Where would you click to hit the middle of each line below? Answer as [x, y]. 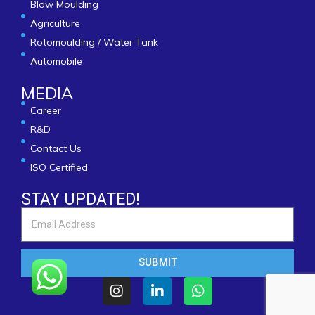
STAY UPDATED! [81, 199]
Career [45, 110]
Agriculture [55, 23]
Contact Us [56, 148]
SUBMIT [157, 263]
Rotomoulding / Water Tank [94, 42]
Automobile [56, 61]
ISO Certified [59, 167]
